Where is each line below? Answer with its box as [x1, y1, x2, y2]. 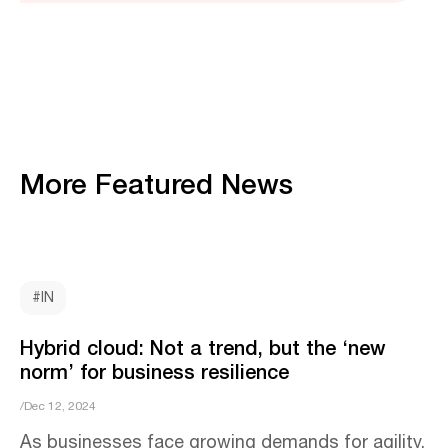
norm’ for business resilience [20, 355, 289, 386]
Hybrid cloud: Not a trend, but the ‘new [20, 331, 386, 362]
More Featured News [20, 161, 293, 204]
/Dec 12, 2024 [20, 396, 96, 416]
